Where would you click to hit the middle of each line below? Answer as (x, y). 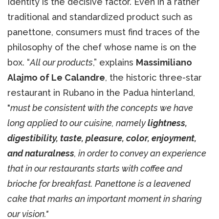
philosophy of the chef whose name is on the (102, 47)
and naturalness (41, 153)
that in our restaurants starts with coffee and (95, 168)
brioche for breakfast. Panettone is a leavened (99, 183)
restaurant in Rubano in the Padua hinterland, (101, 92)
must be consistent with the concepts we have (102, 108)
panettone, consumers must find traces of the (104, 32)
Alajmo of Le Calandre (56, 77)
